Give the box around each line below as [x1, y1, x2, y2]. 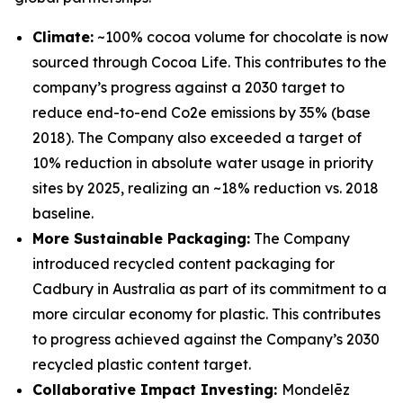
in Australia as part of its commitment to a [94, 280, 387, 298]
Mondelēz [282, 381, 350, 399]
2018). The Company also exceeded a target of [32, 129, 362, 147]
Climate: [32, 28, 94, 46]
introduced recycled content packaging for [32, 255, 335, 273]
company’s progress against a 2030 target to [32, 78, 345, 96]
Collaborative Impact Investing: [32, 381, 282, 399]
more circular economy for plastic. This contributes [32, 305, 381, 323]
